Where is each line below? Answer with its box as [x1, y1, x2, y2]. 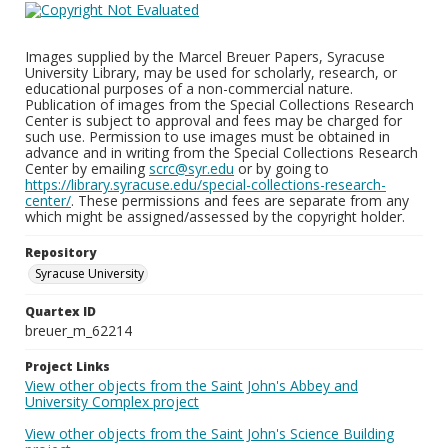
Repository [25, 244, 96, 261]
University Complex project [25, 392, 199, 411]
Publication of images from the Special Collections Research [25, 95, 414, 114]
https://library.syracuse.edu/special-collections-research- [25, 175, 386, 194]
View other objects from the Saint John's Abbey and [25, 376, 358, 395]
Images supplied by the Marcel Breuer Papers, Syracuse [25, 47, 385, 66]
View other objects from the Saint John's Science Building [25, 424, 394, 443]
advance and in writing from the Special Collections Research [25, 143, 418, 162]
